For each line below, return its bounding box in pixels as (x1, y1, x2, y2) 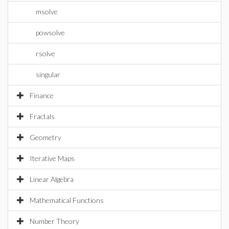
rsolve (36, 49, 55, 58)
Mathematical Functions (30, 196, 104, 204)
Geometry (30, 133, 61, 142)
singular (36, 70, 60, 79)
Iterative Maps (30, 154, 75, 163)
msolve (36, 7, 58, 16)
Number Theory (30, 217, 79, 225)
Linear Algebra (30, 175, 74, 184)
